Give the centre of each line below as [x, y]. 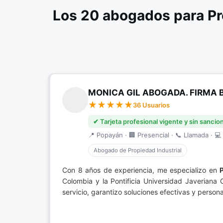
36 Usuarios [151, 105]
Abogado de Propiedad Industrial [138, 150]
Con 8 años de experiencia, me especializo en [141, 170]
